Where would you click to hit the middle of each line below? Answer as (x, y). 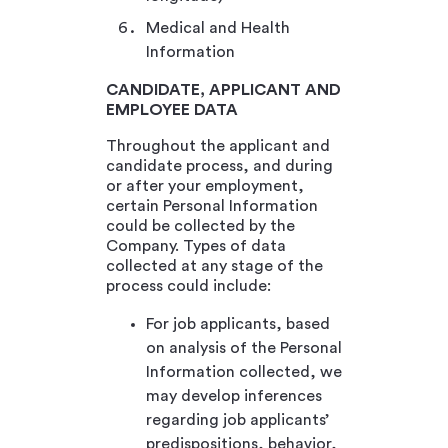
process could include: (188, 285)
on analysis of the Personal (244, 347)
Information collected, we (244, 371)
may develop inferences (234, 395)
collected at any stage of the (214, 265)
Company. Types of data (196, 245)
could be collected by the (200, 225)
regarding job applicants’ (237, 419)
